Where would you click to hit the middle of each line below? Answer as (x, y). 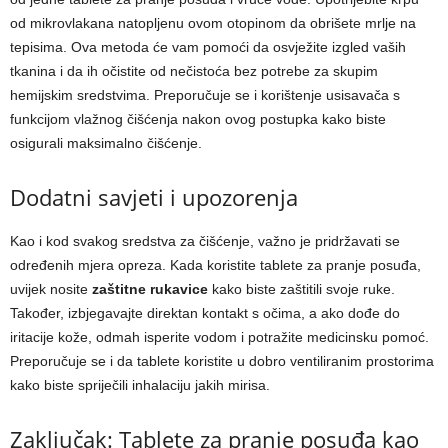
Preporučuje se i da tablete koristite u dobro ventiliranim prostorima (222, 361)
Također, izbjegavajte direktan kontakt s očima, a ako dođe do (205, 313)
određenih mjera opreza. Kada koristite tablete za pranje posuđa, (215, 265)
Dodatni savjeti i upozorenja (154, 197)
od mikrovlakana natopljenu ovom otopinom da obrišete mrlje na (213, 23)
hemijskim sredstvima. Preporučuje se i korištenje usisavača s (205, 95)
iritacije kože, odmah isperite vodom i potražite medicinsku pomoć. (219, 337)
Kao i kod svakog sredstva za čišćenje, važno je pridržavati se (205, 241)
